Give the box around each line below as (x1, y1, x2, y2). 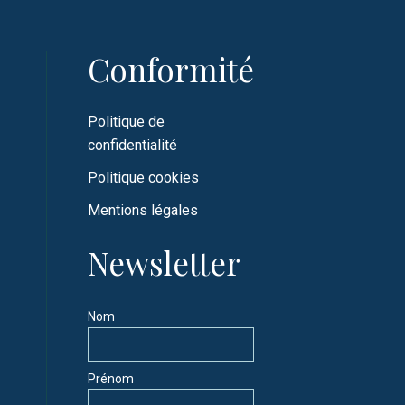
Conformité (88, 48, 254, 90)
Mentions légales (88, 202, 198, 219)
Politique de (88, 113, 165, 130)
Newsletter (88, 241, 240, 284)
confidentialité (88, 137, 177, 154)
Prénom (88, 371, 134, 386)
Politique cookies (88, 169, 199, 186)
